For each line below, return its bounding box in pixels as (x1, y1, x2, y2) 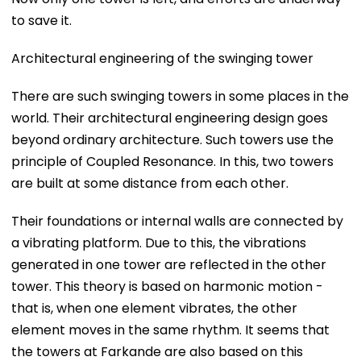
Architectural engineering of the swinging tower (11, 48, 313, 68)
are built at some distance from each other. (11, 173, 292, 193)
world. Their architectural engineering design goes (11, 108, 328, 127)
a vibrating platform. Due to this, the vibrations (11, 233, 306, 252)
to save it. (11, 10, 72, 30)
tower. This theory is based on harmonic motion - (11, 276, 323, 296)
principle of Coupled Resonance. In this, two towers (11, 151, 334, 171)
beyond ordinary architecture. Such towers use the (11, 130, 334, 149)
